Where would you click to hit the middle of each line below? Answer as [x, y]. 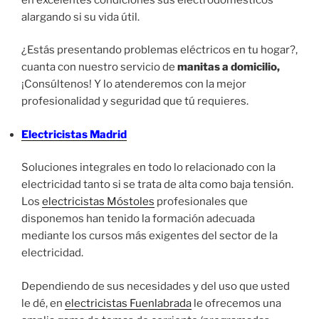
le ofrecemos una [236, 303]
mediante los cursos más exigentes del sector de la [150, 236]
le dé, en [43, 303]
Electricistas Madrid [74, 134]
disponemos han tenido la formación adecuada [138, 219]
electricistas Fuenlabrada [128, 303]
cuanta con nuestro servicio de [99, 67]
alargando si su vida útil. [80, 17]
